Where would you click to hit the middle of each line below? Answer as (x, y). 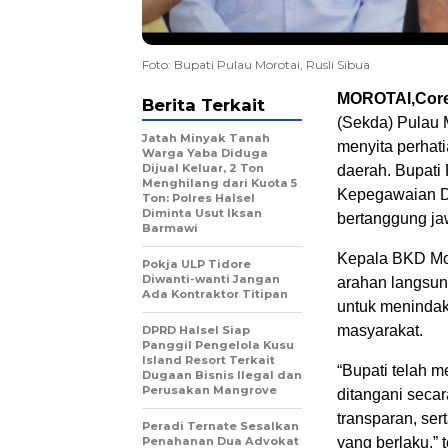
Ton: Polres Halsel (198, 197)
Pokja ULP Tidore (196, 263)
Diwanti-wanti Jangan (211, 278)
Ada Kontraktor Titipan (215, 293)
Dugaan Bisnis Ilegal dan (222, 374)
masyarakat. (380, 330)
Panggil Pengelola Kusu (218, 344)
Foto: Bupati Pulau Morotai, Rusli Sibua (256, 64)
